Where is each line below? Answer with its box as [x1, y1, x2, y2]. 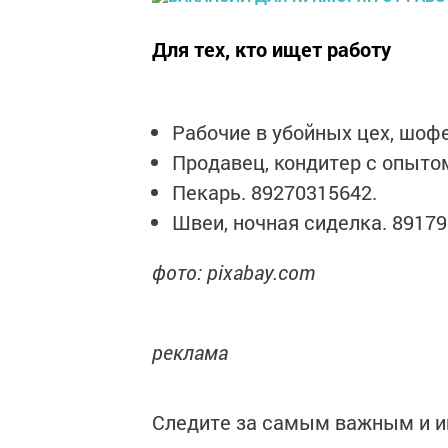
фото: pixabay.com [152, 259, 315, 285]
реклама [152, 339, 228, 365]
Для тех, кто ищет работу [152, 36, 391, 62]
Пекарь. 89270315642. [172, 179, 377, 205]
